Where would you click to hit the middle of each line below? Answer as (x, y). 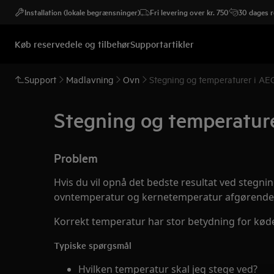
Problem (76, 158)
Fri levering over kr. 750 (189, 12)
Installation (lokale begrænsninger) (82, 12)
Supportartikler (162, 44)
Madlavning (90, 79)
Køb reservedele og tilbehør (72, 44)
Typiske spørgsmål (93, 245)
